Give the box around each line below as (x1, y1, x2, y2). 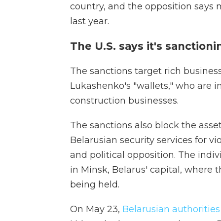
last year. (70, 15, 109, 27)
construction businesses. (70, 95, 179, 106)
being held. (70, 179, 119, 190)
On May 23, (70, 203, 122, 215)
